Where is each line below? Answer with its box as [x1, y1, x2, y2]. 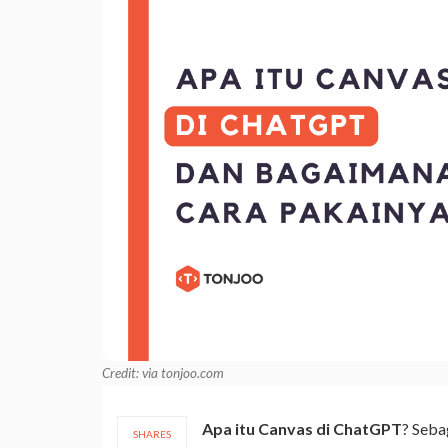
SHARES [133, 427, 171, 440]
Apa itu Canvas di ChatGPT [202, 418, 402, 438]
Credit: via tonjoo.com [102, 364, 224, 381]
